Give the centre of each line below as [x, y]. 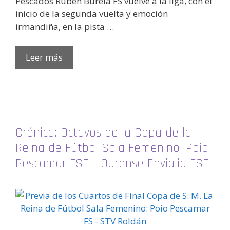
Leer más [44, 57]
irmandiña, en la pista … [65, 26]
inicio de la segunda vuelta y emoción [92, 13]
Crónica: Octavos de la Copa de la [103, 133]
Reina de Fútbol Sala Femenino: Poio [112, 148]
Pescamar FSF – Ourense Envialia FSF [112, 164]
